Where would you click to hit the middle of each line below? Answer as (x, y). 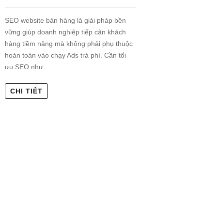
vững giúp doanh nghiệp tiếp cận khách (65, 32)
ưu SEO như (24, 67)
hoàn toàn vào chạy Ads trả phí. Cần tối (65, 55)
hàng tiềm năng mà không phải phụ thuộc (69, 43)
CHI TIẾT (26, 91)
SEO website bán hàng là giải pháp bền (65, 20)
